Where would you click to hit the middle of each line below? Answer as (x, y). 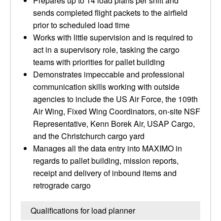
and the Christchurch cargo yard (89, 136)
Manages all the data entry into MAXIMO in (108, 148)
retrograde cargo (62, 185)
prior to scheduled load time (81, 25)
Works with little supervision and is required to (113, 37)
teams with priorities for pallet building (99, 62)
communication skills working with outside (106, 87)
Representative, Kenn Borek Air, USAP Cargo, (114, 124)
